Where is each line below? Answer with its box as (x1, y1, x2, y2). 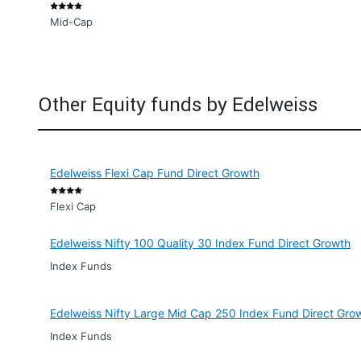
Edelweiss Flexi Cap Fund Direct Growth (50, 166, 259, 180)
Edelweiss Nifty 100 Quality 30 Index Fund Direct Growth (50, 236, 351, 250)
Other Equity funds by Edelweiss (38, 93, 317, 116)
